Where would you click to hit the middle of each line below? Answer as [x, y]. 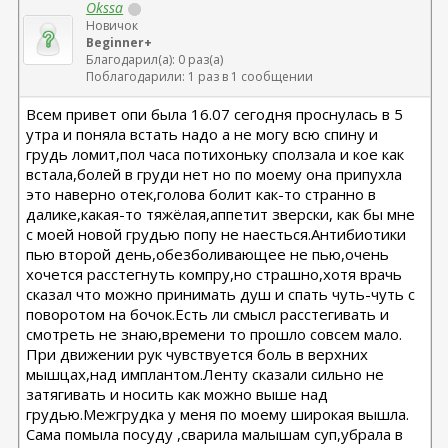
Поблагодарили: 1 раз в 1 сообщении [200, 76]
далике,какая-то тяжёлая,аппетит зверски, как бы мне [221, 214]
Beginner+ [119, 42]
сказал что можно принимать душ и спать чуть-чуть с [221, 294]
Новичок [112, 25]
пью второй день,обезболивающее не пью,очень [208, 254]
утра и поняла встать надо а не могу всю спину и [202, 134]
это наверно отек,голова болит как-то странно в [201, 194]
